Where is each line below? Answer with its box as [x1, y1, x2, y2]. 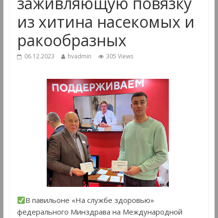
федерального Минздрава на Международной [17, 207, 182, 217]
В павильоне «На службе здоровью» [25, 195, 154, 205]
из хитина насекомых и [17, 11, 195, 33]
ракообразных [17, 30, 127, 51]
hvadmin [67, 52, 91, 61]
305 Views [106, 52, 133, 61]
